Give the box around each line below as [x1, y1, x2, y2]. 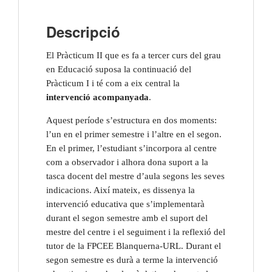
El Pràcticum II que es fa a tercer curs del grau [46, 50, 221, 61]
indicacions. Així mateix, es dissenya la [46, 185, 195, 195]
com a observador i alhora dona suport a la [46, 157, 208, 168]
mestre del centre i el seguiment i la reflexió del [46, 227, 225, 237]
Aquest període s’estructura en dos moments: [46, 115, 217, 126]
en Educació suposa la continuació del [46, 64, 191, 75]
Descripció [46, 21, 120, 42]
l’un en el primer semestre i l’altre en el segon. [46, 129, 222, 140]
